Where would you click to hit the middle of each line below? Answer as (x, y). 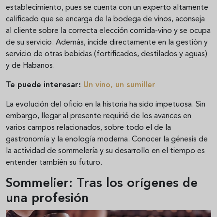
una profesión (47, 198)
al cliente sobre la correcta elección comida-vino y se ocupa (108, 31)
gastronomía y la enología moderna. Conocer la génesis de (107, 139)
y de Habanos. (30, 66)
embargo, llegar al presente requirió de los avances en (99, 116)
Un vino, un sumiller (119, 85)
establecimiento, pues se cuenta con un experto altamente (107, 8)
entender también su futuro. (55, 163)
